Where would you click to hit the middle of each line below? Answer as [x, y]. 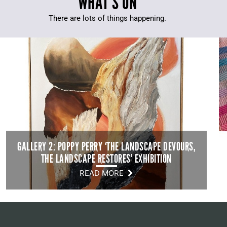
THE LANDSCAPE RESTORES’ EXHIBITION [106, 159]
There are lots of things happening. [107, 18]
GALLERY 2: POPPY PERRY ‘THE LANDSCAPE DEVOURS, [106, 147]
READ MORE [103, 173]
